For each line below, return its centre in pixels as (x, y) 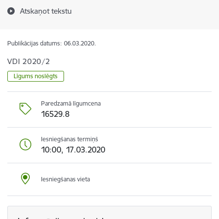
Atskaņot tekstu (46, 11)
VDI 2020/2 (29, 61)
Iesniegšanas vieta (66, 179)
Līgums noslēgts (36, 76)
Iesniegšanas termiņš (70, 139)
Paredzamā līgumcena (71, 103)
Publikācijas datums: (34, 43)
